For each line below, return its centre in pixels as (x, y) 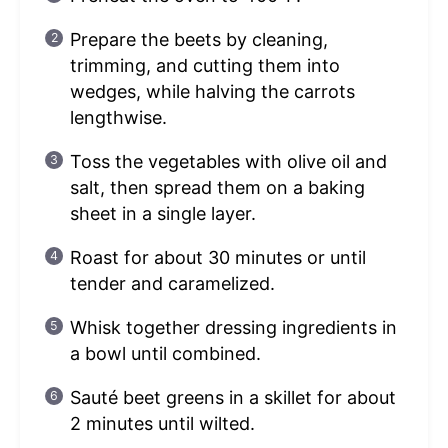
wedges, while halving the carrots (212, 92)
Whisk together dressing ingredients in (233, 328)
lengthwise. (118, 118)
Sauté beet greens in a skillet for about (232, 398)
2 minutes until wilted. (162, 424)
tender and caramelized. (172, 284)
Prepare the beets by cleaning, (198, 40)
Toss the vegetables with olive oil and (228, 162)
